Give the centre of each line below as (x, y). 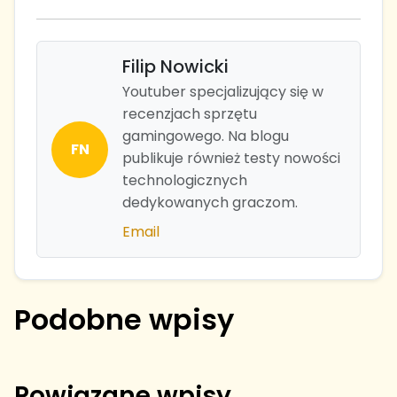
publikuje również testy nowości (231, 159)
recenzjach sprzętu (190, 114)
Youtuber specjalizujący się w (223, 92)
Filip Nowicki (175, 67)
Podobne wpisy (124, 320)
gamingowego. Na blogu (206, 136)
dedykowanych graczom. (210, 203)
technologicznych (185, 181)
